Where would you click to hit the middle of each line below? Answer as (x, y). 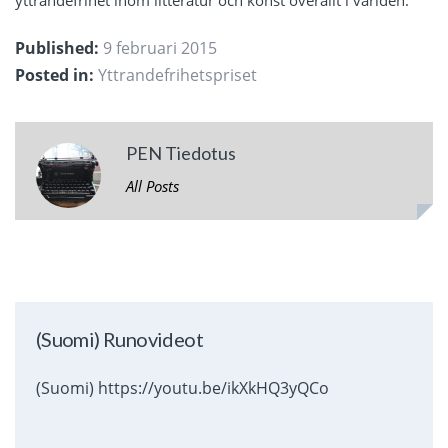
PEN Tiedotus (180, 153)
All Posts (152, 186)
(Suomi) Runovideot (119, 339)
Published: (57, 47)
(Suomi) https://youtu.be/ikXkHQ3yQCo (182, 388)
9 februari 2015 (158, 47)
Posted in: (54, 74)
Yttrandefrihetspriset (177, 74)
